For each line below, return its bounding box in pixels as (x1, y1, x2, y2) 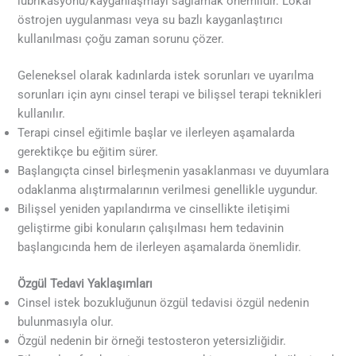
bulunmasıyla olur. (17, 314, 114, 329)
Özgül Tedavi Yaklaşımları (17, 276, 153, 291)
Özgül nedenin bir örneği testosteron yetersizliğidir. (17, 333, 287, 348)
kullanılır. (17, 106, 66, 121)
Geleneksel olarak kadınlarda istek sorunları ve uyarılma (17, 68, 315, 83)
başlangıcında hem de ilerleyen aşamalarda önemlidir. (17, 239, 302, 254)
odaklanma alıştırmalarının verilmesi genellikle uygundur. (17, 182, 319, 197)
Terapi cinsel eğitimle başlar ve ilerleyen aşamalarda (17, 125, 296, 140)
